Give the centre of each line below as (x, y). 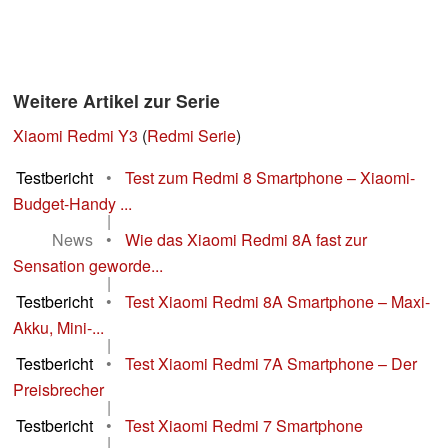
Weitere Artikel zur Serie (116, 101)
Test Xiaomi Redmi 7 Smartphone (244, 426)
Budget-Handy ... (72, 204)
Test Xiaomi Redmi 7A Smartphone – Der (271, 364)
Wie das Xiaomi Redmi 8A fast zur (246, 240)
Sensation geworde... (88, 266)
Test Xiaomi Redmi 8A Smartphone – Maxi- (277, 302)
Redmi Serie (191, 136)
